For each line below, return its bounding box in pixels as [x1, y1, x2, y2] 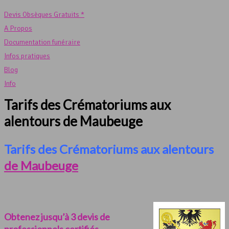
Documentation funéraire [4, 38, 80, 47]
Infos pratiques [4, 52, 50, 60]
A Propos [4, 24, 32, 33]
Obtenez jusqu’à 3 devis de [4, 211, 110, 223]
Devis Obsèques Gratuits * [4, 10, 84, 19]
